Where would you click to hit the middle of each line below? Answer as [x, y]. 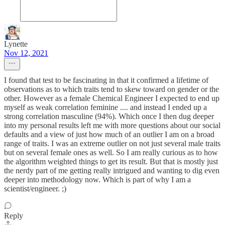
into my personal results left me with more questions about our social [112, 126]
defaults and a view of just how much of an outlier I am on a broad [109, 135]
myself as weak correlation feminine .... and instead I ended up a [105, 107]
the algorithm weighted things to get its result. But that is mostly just [111, 162]
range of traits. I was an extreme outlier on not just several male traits [112, 144]
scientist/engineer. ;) [35, 189]
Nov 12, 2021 [26, 53]
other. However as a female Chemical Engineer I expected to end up [112, 98]
